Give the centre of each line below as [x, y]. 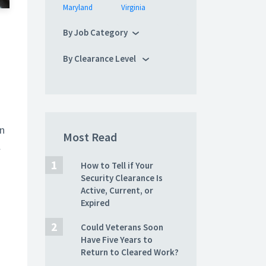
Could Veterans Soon [122, 227]
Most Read [90, 137]
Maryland [78, 7]
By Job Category [95, 32]
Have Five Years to [117, 240]
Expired [95, 203]
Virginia [133, 7]
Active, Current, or [117, 190]
